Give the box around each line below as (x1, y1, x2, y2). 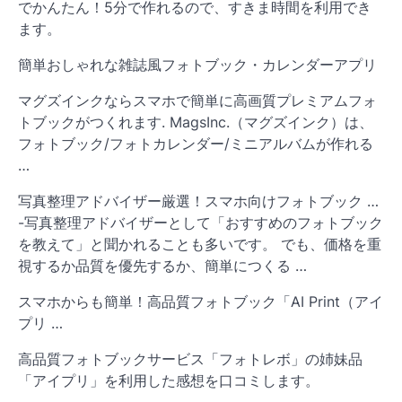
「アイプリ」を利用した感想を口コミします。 (18, 371, 319, 390)
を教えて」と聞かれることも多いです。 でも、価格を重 (18, 235, 381, 254)
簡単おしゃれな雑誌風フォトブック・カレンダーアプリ (18, 56, 377, 74)
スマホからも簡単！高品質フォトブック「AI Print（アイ (18, 293, 383, 311)
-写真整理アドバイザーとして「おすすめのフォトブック (18, 214, 383, 232)
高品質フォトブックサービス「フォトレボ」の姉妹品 (18, 350, 363, 369)
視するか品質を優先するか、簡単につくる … (18, 257, 307, 275)
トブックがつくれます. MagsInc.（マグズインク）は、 (18, 113, 373, 132)
